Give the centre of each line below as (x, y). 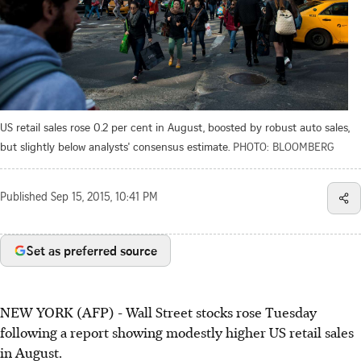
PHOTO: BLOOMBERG (284, 147)
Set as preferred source (92, 251)
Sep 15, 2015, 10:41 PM (104, 199)
